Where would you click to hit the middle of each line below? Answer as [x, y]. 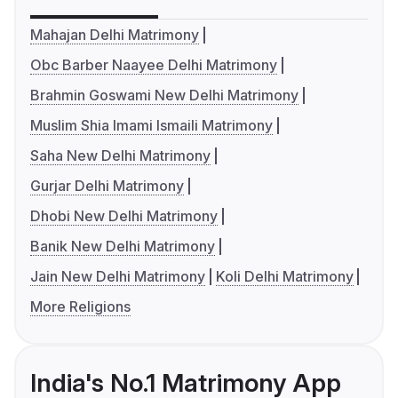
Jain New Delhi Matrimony [118, 276]
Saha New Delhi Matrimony [120, 155]
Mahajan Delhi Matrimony [115, 34]
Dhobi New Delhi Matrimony [124, 215]
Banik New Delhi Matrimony [123, 246]
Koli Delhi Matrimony [284, 276]
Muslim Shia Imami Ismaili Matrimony [151, 125]
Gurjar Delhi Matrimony [107, 185]
